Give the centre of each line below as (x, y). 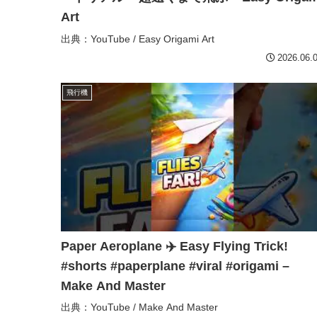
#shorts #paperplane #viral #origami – (175, 266)
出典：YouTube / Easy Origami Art (138, 39)
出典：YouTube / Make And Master (139, 307)
